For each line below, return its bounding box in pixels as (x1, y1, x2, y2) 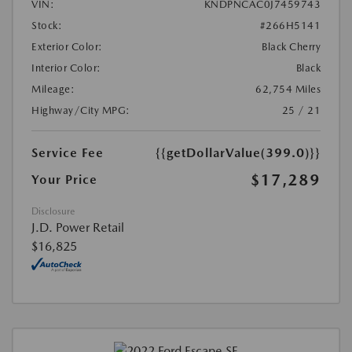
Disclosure (31, 205, 75, 217)
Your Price (31, 171, 97, 187)
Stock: (31, 19, 62, 31)
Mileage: (31, 82, 75, 95)
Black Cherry (262, 40, 321, 53)
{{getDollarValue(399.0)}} (156, 145, 321, 160)
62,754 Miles (255, 82, 321, 95)
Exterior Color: (31, 40, 103, 53)
